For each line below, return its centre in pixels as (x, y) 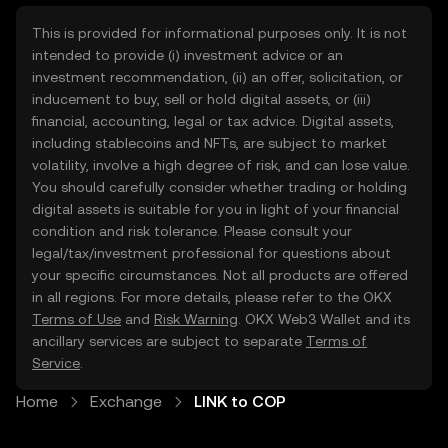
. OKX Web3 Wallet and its (324, 319)
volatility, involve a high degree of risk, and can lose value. (221, 165)
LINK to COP (240, 401)
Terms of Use (76, 319)
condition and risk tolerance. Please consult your (192, 231)
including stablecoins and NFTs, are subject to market (209, 143)
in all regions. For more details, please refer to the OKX (212, 297)
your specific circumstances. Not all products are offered (220, 275)
